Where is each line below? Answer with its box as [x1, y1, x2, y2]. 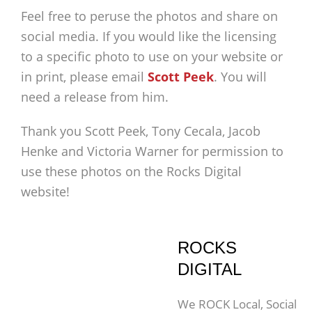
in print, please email [21, 68, 148, 86]
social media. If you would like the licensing [21, 28, 276, 45]
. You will [214, 68, 267, 86]
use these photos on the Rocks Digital [21, 163, 242, 180]
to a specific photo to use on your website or [21, 48, 283, 65]
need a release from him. [21, 88, 169, 106]
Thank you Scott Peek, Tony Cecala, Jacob [21, 123, 260, 140]
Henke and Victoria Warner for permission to [21, 143, 283, 160]
